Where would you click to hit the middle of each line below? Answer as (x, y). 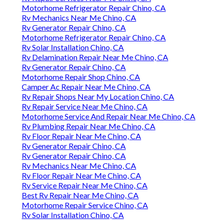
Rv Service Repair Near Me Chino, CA (85, 185)
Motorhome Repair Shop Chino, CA (81, 77)
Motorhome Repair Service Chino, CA (85, 205)
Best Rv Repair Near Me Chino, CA (80, 195)
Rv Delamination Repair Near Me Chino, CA (95, 57)
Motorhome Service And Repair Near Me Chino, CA (109, 116)
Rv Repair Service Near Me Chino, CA (85, 107)
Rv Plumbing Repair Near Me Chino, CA (89, 126)
